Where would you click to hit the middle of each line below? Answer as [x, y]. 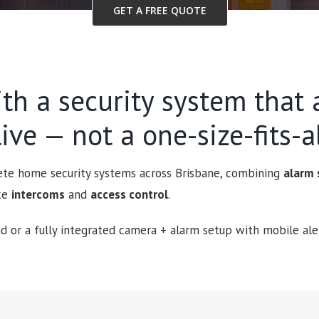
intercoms [38, 194]
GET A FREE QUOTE [159, 10]
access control [129, 194]
